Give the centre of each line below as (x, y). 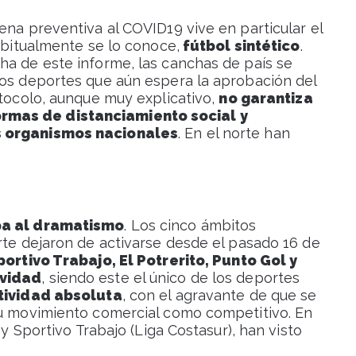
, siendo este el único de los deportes (171, 278)
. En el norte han (234, 133)
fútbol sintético (240, 46)
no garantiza (266, 99)
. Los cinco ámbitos (190, 226)
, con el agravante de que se (219, 296)
